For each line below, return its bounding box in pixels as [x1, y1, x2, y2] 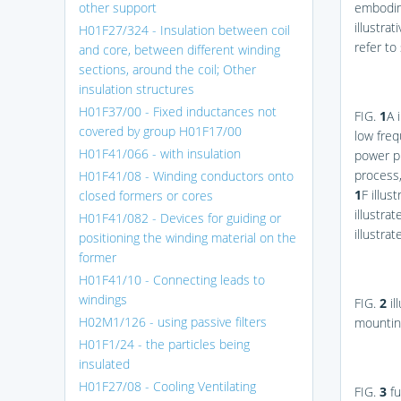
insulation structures [79, 80, 194, 98]
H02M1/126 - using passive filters [79, 312, 267, 330]
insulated [79, 354, 130, 372]
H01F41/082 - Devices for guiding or [79, 209, 281, 226]
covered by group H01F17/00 [79, 122, 242, 140]
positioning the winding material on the [79, 228, 296, 246]
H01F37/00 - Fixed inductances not [79, 102, 277, 120]
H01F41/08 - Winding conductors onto [79, 166, 294, 184]
